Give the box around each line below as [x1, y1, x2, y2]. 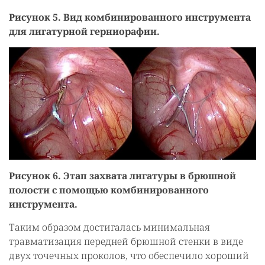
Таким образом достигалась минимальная [9, 221, 210, 234]
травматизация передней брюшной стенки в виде [9, 235, 243, 248]
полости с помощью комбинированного [9, 183, 209, 197]
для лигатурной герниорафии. [9, 24, 160, 38]
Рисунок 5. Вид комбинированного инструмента [9, 10, 251, 24]
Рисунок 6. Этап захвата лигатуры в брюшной [9, 169, 236, 183]
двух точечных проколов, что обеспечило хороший [9, 249, 249, 263]
